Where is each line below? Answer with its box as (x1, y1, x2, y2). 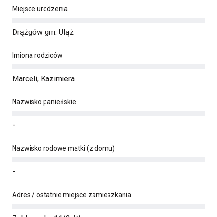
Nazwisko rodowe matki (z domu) (12, 144, 115, 152)
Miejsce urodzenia (12, 5, 68, 13)
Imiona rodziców (12, 51, 62, 59)
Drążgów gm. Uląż (12, 28, 74, 37)
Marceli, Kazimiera (12, 74, 75, 83)
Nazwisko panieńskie (12, 98, 76, 106)
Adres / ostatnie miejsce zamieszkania (12, 191, 131, 199)
